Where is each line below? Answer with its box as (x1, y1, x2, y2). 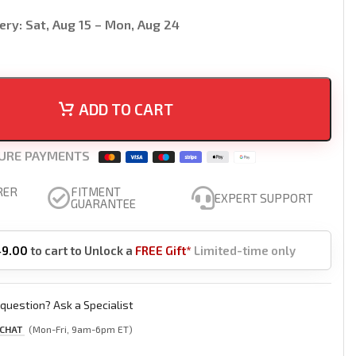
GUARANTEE (71, 196, 137, 211)
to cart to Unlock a (28, 243, 136, 257)
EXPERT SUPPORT (215, 190, 314, 205)
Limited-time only (194, 243, 296, 257)
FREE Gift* (135, 243, 192, 257)
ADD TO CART (78, 100, 173, 118)
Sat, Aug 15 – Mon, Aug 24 (22, 17, 180, 32)
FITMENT (71, 184, 122, 199)
